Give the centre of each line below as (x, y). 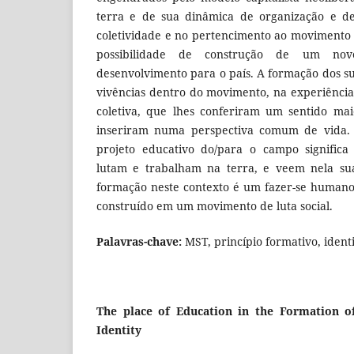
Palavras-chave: (139, 241)
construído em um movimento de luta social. (215, 206)
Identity (119, 330)
